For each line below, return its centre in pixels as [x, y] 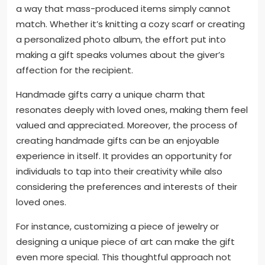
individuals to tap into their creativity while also [119, 171]
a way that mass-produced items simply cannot [123, 8]
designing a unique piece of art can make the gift [125, 241]
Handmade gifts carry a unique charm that [111, 94]
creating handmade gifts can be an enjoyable [118, 140]
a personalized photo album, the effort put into [121, 39]
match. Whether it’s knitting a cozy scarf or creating [130, 24]
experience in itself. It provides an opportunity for [124, 156]
